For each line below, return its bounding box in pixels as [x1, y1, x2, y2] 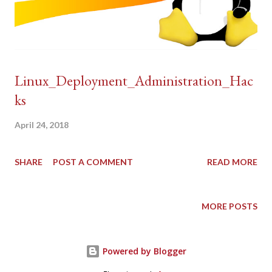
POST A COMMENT [53, 156, 133, 167]
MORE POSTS [202, 200, 257, 211]
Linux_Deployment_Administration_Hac [15, 70, 253, 90]
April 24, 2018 [15, 119, 69, 130]
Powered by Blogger [100, 245, 186, 257]
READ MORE [207, 156, 257, 167]
